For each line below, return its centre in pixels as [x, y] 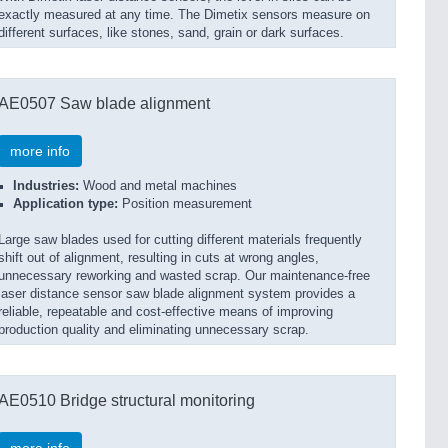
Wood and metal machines [158, 186]
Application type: [65, 204]
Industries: [46, 186]
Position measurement [185, 204]
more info [40, 151]
